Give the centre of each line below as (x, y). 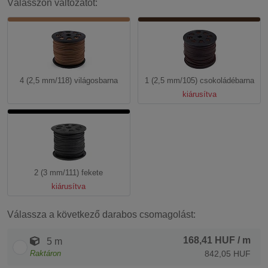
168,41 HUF (209, 240)
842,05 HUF (228, 254)
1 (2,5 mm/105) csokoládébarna (199, 81)
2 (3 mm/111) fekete (69, 173)
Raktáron (45, 254)
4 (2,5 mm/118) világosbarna (68, 81)
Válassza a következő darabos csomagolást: (101, 215)
